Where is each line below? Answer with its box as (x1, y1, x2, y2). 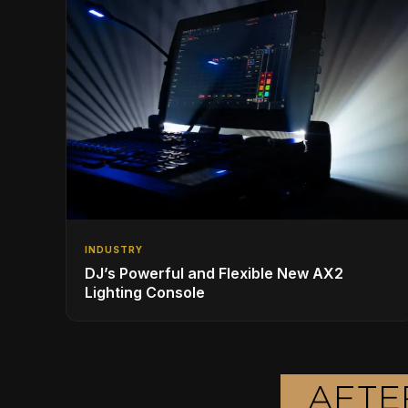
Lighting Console (85, 282, 205, 301)
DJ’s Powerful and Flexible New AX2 (85, 263, 343, 282)
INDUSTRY (85, 243, 143, 255)
